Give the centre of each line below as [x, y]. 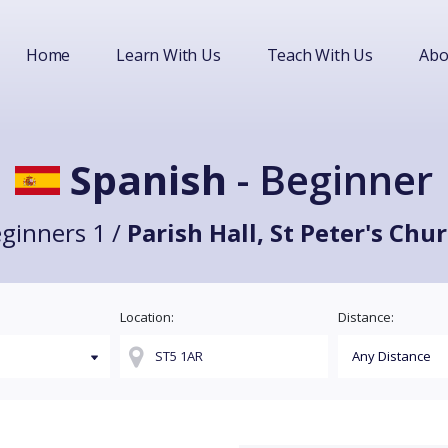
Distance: [366, 317]
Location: [147, 317]
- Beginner [330, 179]
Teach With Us [319, 55]
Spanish [148, 179]
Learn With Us [168, 55]
